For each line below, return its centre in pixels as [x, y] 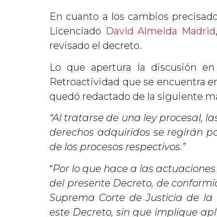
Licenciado [77, 31]
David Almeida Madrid [160, 31]
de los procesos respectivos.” [117, 147]
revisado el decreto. [95, 46]
